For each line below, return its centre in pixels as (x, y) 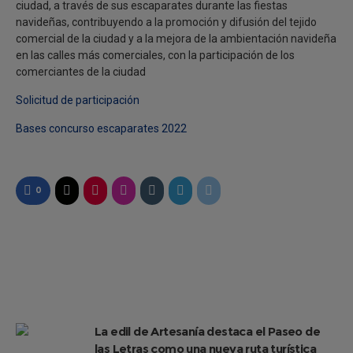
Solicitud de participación (78, 100)
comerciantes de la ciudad (81, 71)
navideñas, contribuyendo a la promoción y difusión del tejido (166, 22)
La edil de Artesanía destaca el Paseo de (207, 331)
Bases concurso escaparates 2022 (101, 128)
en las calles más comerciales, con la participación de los (155, 55)
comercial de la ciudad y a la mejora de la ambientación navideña (176, 38)
